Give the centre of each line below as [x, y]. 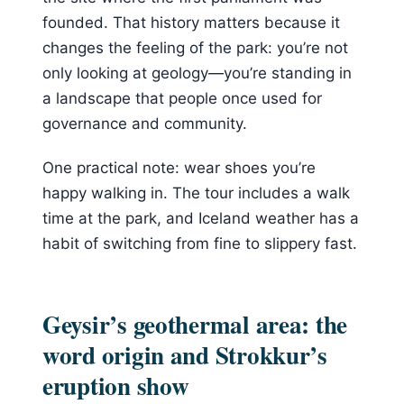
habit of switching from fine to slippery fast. [200, 243]
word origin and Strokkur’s [185, 355]
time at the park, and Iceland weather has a [201, 218]
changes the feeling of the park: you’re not [195, 48]
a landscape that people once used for [182, 99]
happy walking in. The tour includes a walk [196, 193]
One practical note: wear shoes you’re [179, 167]
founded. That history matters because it [191, 23]
